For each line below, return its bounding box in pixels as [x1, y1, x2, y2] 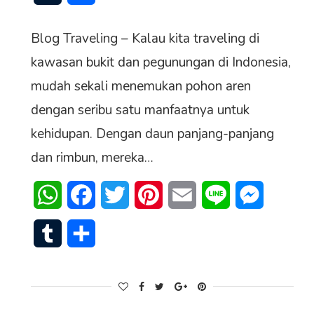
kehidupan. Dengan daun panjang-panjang [31, 125, 275, 144]
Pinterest [163, 187, 209, 203]
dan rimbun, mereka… [31, 149, 154, 168]
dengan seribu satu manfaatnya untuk [31, 101, 250, 120]
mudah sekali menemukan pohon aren [31, 77, 252, 96]
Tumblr [62, 226, 95, 242]
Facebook [95, 187, 144, 203]
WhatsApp [62, 187, 117, 203]
